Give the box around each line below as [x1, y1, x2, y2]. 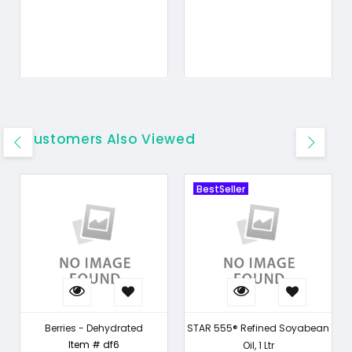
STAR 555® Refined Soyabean [187, 321, 329, 335]
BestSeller [196, 182, 245, 196]
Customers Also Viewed [23, 130, 196, 148]
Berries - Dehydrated [45, 321, 143, 335]
